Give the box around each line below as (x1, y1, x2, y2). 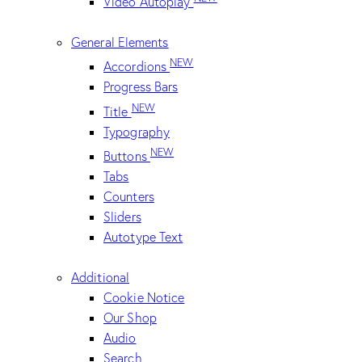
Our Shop (103, 309, 157, 326)
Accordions (103, 58, 170, 75)
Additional (71, 269, 129, 286)
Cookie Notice (103, 289, 185, 306)
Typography (103, 123, 170, 140)
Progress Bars (103, 78, 179, 95)
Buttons (103, 148, 150, 164)
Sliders (103, 208, 141, 225)
